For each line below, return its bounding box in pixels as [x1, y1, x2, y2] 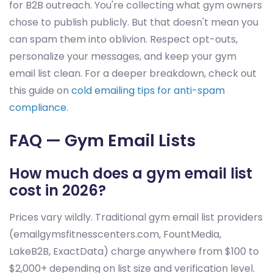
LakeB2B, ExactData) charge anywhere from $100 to [9, 244, 259, 259]
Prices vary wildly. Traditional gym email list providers [9, 210, 263, 225]
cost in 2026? [9, 180, 106, 201]
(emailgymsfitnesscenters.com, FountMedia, [9, 227, 221, 242]
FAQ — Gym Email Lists [9, 129, 196, 153]
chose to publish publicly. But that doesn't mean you [9, 15, 258, 30]
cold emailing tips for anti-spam [71, 83, 225, 98]
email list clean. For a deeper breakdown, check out [9, 66, 257, 81]
